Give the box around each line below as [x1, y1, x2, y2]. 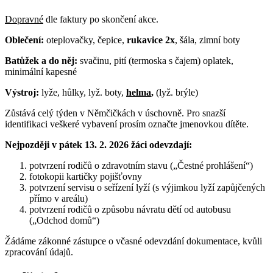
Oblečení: [5, 34, 44, 45]
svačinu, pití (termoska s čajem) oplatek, [77, 55, 233, 66]
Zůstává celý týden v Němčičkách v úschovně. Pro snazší [5, 107, 225, 118]
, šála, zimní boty [175, 34, 240, 45]
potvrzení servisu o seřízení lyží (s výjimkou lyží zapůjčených [29, 182, 265, 193]
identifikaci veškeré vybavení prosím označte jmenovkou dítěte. [5, 118, 249, 129]
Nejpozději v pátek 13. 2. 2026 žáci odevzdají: [5, 139, 192, 150]
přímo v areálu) [29, 193, 88, 204]
